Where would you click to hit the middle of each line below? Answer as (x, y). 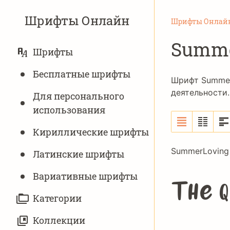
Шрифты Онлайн (77, 21)
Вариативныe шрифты (85, 176)
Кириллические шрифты (91, 132)
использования (69, 110)
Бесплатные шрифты (82, 74)
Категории (57, 198)
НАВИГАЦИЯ (43, 53)
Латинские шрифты (79, 154)
